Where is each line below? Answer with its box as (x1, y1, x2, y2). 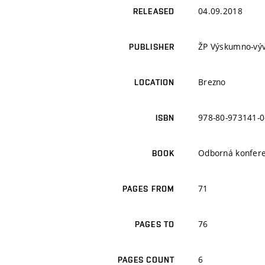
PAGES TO (135, 219, 174, 230)
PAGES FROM (122, 184, 174, 194)
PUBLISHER (128, 42, 174, 52)
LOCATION (134, 77, 174, 88)
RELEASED (133, 7, 174, 17)
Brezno (198, 76, 226, 88)
